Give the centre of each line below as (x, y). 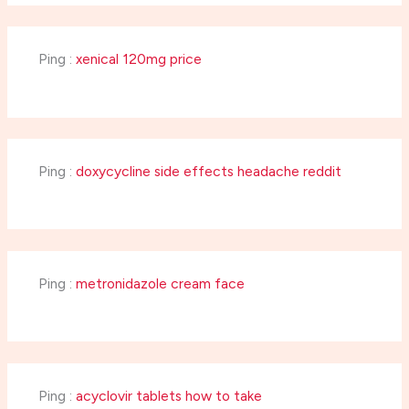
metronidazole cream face (160, 283)
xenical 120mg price (138, 59)
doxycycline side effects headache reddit (208, 172)
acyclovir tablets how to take (168, 395)
